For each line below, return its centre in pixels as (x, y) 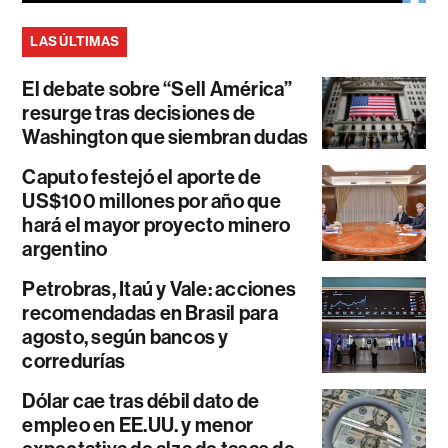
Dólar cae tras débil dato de (141, 401)
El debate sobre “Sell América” (157, 89)
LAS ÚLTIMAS (75, 42)
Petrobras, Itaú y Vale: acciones (159, 289)
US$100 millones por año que (151, 201)
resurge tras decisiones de (139, 113)
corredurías (74, 361)
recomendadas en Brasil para (150, 313)
